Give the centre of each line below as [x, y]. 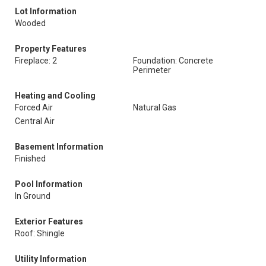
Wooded [30, 23]
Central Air [35, 121]
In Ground [33, 196]
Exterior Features [49, 221]
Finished [30, 159]
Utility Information [51, 259]
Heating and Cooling [55, 96]
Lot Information [46, 11]
